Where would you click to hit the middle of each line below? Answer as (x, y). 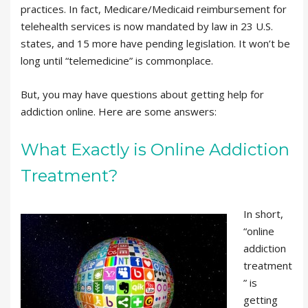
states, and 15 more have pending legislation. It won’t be (155, 43)
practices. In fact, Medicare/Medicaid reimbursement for (154, 9)
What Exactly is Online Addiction (155, 150)
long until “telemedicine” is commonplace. (117, 60)
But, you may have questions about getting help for (142, 94)
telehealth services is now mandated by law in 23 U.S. (147, 26)
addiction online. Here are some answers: (119, 111)
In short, (263, 214)
